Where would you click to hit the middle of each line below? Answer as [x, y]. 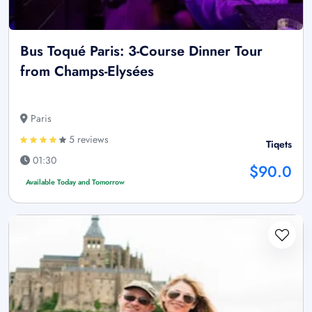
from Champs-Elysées [87, 72]
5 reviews [87, 140]
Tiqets [279, 145]
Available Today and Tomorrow [75, 182]
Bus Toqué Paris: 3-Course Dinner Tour [141, 52]
